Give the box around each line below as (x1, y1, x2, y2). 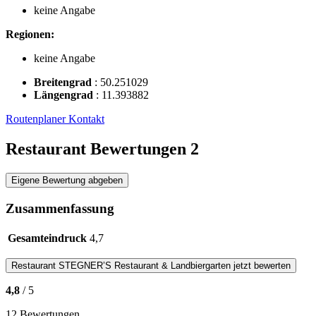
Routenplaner (6, 113, 68, 126)
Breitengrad (34, 76, 95, 89)
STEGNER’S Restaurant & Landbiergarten (59, 260, 231, 271)
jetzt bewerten (231, 260, 291, 271)
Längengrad (34, 89, 96, 102)
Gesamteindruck (8, 231, 87, 244)
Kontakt (68, 113, 104, 126)
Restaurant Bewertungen (6, 140, 190, 159)
